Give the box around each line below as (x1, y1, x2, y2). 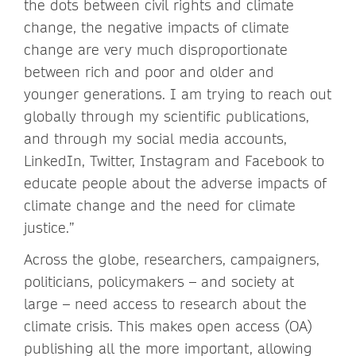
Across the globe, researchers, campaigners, (24, 250, 319, 269)
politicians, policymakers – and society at (24, 273, 294, 292)
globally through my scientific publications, (24, 107, 309, 126)
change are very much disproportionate (24, 41, 288, 60)
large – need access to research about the (24, 295, 307, 314)
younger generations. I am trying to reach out (24, 85, 331, 104)
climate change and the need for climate (24, 196, 296, 215)
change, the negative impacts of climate (24, 18, 289, 37)
